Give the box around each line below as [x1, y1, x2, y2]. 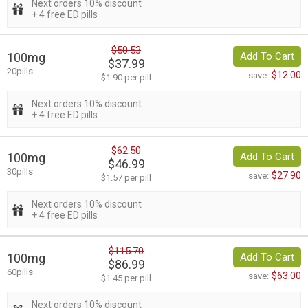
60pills [7, 267, 33, 278]
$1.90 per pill [101, 72, 151, 83]
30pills [7, 166, 33, 177]
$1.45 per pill [101, 273, 151, 284]
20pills [7, 66, 33, 77]
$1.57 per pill [101, 173, 151, 184]
